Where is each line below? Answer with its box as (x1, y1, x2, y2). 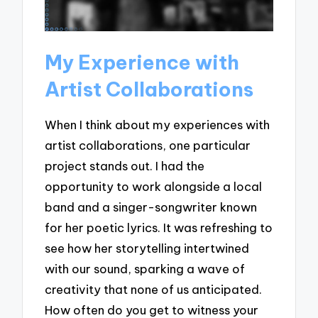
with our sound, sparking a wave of (45, 261, 246, 276)
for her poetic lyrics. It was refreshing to (45, 219, 273, 235)
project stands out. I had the (45, 158, 205, 173)
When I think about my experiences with (45, 116, 270, 132)
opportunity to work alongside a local (45, 178, 263, 194)
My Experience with (45, 50, 240, 75)
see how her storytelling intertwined (45, 240, 250, 256)
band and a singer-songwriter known (45, 199, 258, 214)
